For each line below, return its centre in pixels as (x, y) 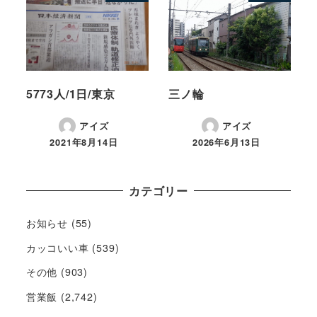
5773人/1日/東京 (70, 93)
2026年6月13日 (226, 143)
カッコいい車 (57, 247)
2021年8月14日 (84, 143)
